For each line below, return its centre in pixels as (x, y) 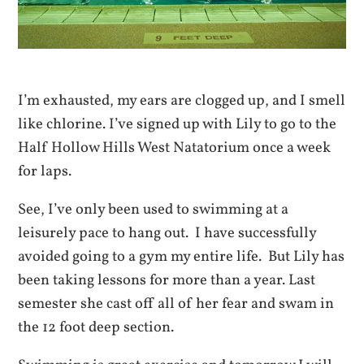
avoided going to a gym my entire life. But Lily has (182, 257)
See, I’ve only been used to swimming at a (154, 210)
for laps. (45, 171)
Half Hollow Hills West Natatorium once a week (175, 147)
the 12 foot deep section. (96, 328)
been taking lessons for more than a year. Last (167, 281)
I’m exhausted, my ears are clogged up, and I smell (182, 100)
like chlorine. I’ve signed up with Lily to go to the (178, 124)
